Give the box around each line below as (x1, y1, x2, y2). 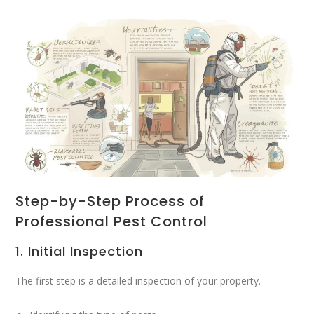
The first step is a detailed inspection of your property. (15, 273, 261, 287)
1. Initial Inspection (15, 242, 144, 260)
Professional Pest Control (15, 211, 208, 231)
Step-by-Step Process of (15, 191, 205, 211)
